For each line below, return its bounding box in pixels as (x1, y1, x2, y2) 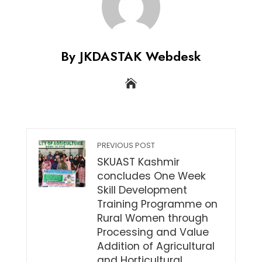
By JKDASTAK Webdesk (60, 46, 201, 65)
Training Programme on (96, 196, 218, 211)
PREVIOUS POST (96, 140, 155, 150)
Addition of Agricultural (96, 239, 215, 253)
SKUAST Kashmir (96, 154, 180, 169)
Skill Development (96, 182, 187, 197)
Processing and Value (96, 225, 209, 239)
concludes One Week (96, 168, 206, 183)
